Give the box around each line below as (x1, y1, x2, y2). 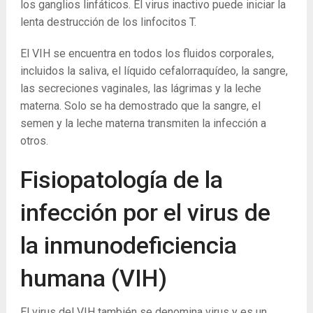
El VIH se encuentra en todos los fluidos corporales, (20, 47, 274, 60)
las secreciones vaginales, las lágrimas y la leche (20, 82, 261, 95)
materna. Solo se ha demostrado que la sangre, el (20, 99, 261, 112)
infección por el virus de (20, 198, 270, 226)
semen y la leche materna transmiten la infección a (20, 117, 266, 130)
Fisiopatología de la (20, 166, 223, 194)
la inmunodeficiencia (20, 231, 237, 259)
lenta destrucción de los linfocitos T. (20, 15, 196, 29)
